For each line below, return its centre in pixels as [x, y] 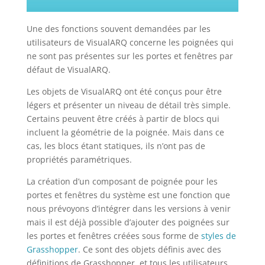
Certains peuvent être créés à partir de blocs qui [123, 118]
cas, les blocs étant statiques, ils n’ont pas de [116, 146]
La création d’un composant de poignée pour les [122, 181]
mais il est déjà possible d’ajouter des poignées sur [128, 222]
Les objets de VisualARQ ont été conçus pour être [124, 91]
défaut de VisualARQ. [68, 69]
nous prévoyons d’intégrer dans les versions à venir [128, 208]
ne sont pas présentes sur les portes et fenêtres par [130, 56]
